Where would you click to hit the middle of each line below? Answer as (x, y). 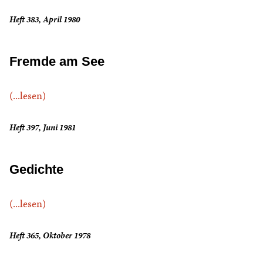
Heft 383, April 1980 (45, 20)
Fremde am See (57, 62)
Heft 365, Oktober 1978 (50, 236)
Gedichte (36, 170)
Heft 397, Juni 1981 (43, 128)
